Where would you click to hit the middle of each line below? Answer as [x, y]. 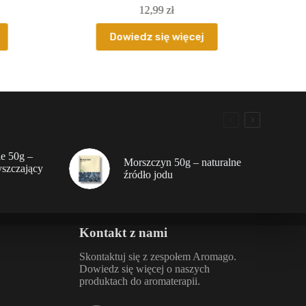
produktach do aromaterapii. [139, 281]
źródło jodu [148, 175]
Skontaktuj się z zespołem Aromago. [157, 257]
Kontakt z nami [123, 233]
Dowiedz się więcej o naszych [144, 269]
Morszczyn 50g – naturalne [182, 163]
